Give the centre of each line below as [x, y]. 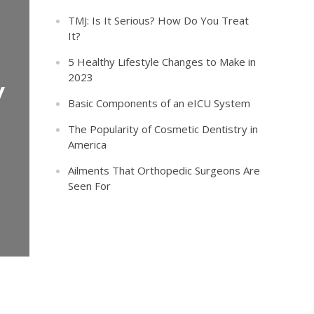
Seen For [90, 186]
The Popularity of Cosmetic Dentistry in [163, 129]
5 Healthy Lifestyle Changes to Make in [162, 62]
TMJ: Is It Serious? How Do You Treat [159, 20]
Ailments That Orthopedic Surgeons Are [164, 170]
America [88, 144]
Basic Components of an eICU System [159, 103]
